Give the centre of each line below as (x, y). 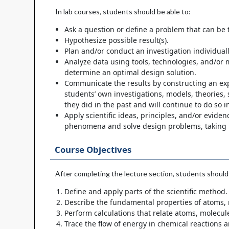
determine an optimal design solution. (131, 72)
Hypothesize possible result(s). (117, 40)
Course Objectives (93, 150)
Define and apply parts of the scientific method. (146, 192)
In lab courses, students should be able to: (123, 11)
